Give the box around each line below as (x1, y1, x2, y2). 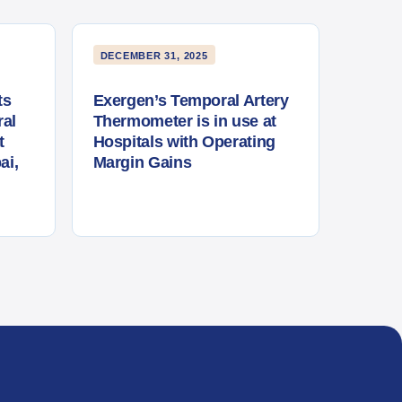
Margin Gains (92, 153, 192, 171)
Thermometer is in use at (92, 111, 276, 130)
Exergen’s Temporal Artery (92, 91, 289, 109)
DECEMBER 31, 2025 (100, 49, 208, 61)
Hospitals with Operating (92, 132, 275, 151)
